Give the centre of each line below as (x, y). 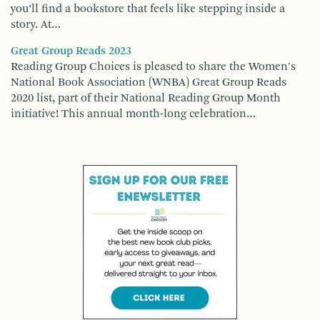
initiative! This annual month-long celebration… (133, 114)
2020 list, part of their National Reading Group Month (146, 98)
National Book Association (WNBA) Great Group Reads (149, 82)
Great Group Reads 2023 (71, 51)
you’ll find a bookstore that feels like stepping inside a (148, 9)
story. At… (36, 25)
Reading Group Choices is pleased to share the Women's (153, 67)
